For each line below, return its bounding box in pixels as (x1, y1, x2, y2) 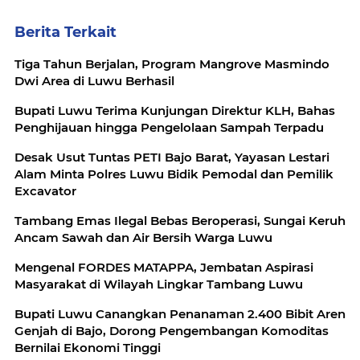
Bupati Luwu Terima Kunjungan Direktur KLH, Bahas (14, 102, 335, 118)
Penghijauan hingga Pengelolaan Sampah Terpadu (14, 119, 324, 135)
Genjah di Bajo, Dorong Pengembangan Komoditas (14, 322, 329, 338)
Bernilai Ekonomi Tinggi (14, 339, 161, 355)
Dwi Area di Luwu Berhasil (14, 72, 174, 88)
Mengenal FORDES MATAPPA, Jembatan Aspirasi (14, 259, 313, 275)
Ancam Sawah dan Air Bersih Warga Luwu (14, 229, 272, 245)
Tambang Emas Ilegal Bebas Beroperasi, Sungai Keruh (14, 212, 346, 228)
